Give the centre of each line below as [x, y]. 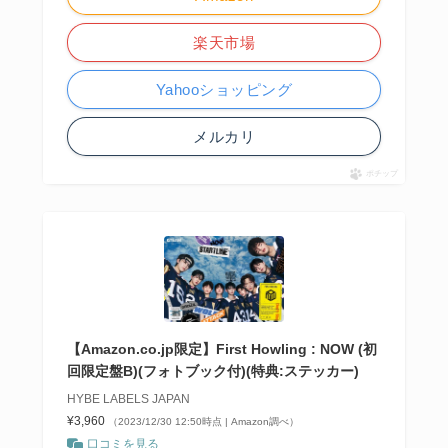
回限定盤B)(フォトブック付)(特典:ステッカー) [212, 371]
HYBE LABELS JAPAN [128, 399]
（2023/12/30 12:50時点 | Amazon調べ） [203, 422]
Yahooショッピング [224, 90]
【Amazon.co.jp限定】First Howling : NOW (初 [221, 349]
